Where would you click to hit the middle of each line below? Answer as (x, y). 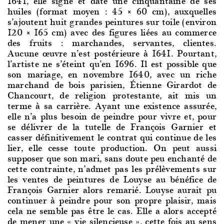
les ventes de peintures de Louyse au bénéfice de (112, 178)
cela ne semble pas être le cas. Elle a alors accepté (112, 210)
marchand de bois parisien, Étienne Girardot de (112, 84)
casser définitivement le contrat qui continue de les (112, 136)
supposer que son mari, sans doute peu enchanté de (112, 157)
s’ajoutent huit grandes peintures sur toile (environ (112, 21)
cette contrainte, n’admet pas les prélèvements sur (112, 168)
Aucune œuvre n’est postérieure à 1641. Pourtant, (112, 52)
